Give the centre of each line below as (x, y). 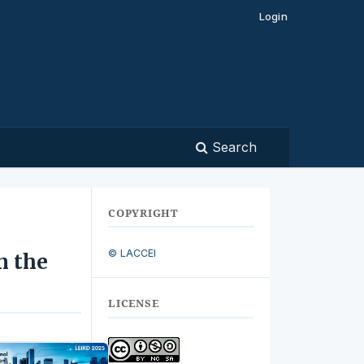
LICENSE (134, 303)
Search (232, 147)
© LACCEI (132, 253)
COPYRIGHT (143, 212)
